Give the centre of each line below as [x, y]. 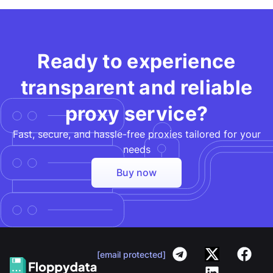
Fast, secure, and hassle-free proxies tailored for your [136, 134]
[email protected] [131, 255]
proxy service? [136, 114]
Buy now [136, 173]
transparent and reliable [136, 88]
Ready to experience [136, 62]
